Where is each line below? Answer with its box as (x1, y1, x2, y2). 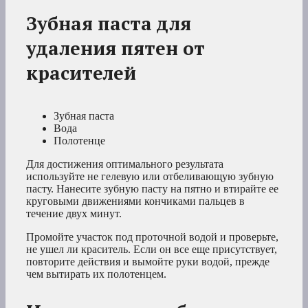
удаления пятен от (26, 36, 205, 61)
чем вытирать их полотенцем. (26, 268, 166, 280)
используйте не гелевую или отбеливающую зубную (26, 170, 274, 183)
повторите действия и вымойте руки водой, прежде (26, 256, 269, 268)
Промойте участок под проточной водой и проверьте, (26, 231, 278, 243)
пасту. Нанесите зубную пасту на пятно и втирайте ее (26, 183, 278, 195)
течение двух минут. (26, 208, 122, 220)
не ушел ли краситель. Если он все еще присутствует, (26, 243, 277, 256)
